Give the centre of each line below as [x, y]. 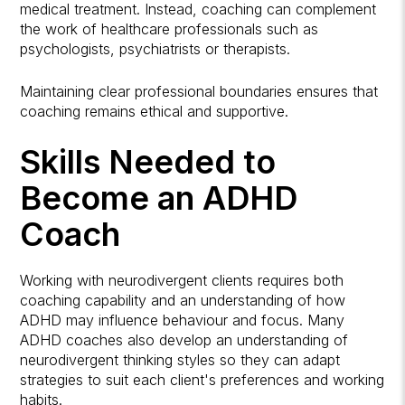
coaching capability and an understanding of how [183, 300]
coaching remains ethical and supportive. [155, 111]
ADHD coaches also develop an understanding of [184, 339]
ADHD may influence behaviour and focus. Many [183, 320]
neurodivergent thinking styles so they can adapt [180, 359]
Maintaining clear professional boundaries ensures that [199, 91]
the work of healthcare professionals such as [170, 28]
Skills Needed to [148, 161]
